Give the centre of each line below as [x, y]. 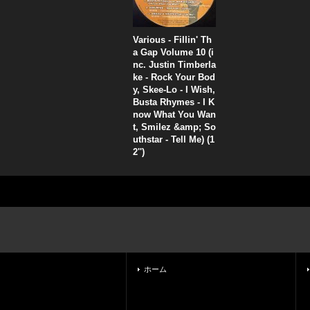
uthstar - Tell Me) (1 [174, 139]
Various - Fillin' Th [172, 40]
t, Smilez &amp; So [174, 127]
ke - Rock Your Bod [174, 77]
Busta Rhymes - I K [174, 102]
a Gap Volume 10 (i [173, 52]
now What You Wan [174, 115]
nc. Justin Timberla [174, 65]
